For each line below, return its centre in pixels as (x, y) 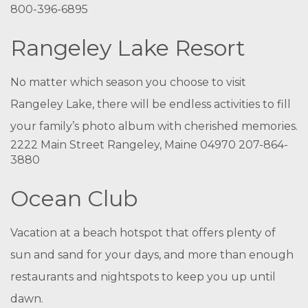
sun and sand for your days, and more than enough (152, 255)
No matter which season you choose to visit (128, 82)
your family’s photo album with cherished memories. (154, 126)
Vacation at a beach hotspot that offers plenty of (143, 233)
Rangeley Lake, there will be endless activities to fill (151, 104)
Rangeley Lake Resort (128, 48)
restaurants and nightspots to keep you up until (143, 277)
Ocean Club (74, 198)
